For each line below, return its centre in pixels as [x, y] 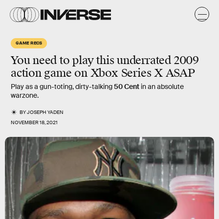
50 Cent [127, 87]
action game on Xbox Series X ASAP [103, 73]
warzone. [25, 95]
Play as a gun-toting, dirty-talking [62, 87]
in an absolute [162, 87]
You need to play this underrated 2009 [105, 60]
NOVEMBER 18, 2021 [34, 122]
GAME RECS [29, 43]
